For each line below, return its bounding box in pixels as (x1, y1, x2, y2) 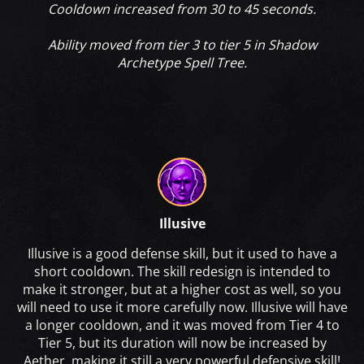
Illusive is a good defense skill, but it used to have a (27, 244, 337, 262)
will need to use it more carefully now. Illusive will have (16, 297, 348, 316)
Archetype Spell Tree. (117, 53, 247, 71)
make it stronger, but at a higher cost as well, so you (23, 279, 341, 298)
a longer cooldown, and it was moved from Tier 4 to (24, 315, 340, 334)
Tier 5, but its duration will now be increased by (37, 333, 327, 352)
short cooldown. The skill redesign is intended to (33, 262, 331, 280)
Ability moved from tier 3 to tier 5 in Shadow (47, 35, 317, 54)
